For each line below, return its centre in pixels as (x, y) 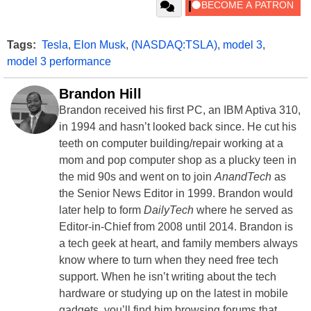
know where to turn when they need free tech (169, 260)
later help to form (101, 210)
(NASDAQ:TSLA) (174, 44)
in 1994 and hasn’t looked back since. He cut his (178, 126)
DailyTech (169, 210)
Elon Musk (100, 44)
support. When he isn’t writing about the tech (168, 276)
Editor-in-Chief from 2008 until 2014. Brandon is (176, 226)
